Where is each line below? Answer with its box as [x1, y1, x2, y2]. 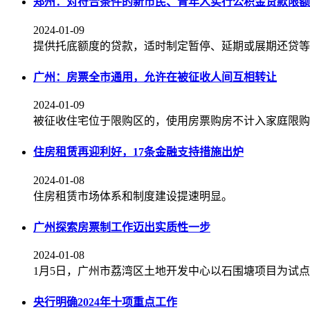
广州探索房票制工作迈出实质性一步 [33, 221, 210, 233]
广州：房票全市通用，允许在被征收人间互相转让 [33, 71, 277, 83]
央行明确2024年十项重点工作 [33, 296, 177, 309]
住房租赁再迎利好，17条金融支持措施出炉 [33, 146, 244, 158]
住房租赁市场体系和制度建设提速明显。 [33, 190, 232, 202]
